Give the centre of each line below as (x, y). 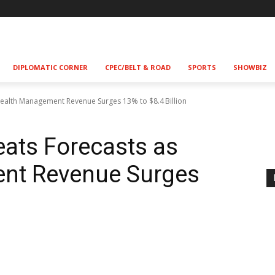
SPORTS (202, 67)
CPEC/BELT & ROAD (138, 67)
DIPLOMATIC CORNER (50, 67)
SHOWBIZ (250, 67)
